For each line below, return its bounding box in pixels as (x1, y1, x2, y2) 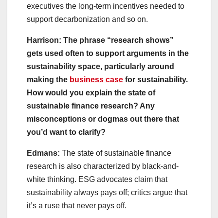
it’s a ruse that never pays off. (27, 201, 128, 210)
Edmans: (27, 149, 62, 158)
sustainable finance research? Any (27, 102, 155, 110)
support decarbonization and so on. (27, 15, 148, 24)
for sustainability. (123, 75, 188, 84)
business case (70, 75, 123, 84)
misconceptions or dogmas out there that (27, 115, 179, 124)
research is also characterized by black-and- (27, 162, 179, 171)
